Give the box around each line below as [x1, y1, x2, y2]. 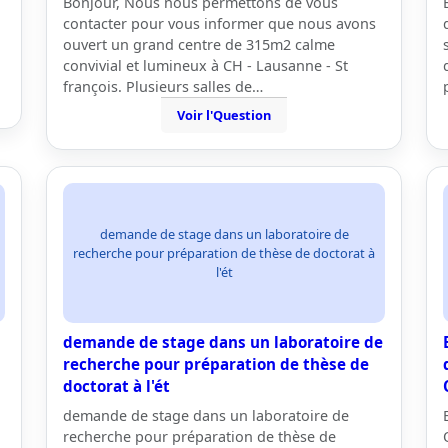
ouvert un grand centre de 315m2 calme [63, 35, 335, 54]
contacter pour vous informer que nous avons [63, 14, 376, 33]
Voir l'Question [177, 106, 271, 124]
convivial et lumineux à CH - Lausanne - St [63, 56, 348, 75]
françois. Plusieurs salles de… [63, 77, 263, 96]
